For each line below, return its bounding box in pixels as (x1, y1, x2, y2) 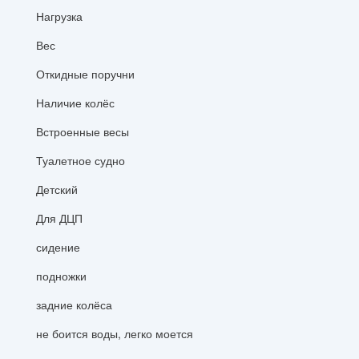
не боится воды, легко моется (36, 325, 193, 341)
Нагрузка (36, 7, 83, 24)
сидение (36, 238, 80, 255)
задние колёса (36, 296, 112, 313)
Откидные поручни (36, 65, 135, 82)
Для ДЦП (36, 209, 83, 226)
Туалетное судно (36, 151, 125, 168)
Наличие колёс (36, 94, 115, 111)
